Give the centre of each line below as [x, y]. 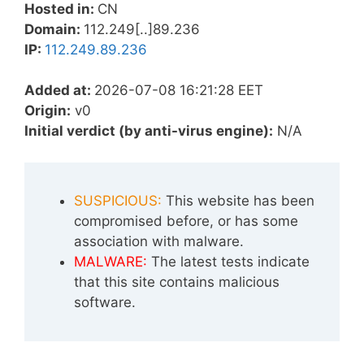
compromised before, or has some [186, 221]
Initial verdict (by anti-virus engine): [149, 131]
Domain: [54, 29]
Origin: [48, 110]
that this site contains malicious [177, 282]
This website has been [238, 200]
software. [105, 302]
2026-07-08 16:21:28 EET [179, 90]
